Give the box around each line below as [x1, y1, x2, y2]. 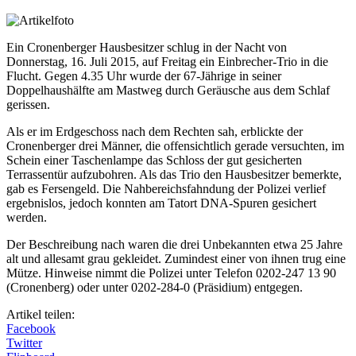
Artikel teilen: [6, 307, 75, 321]
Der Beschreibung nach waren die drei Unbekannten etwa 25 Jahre [6, 237, 342, 251]
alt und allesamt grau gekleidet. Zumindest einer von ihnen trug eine [6, 251, 346, 265]
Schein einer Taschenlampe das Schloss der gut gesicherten [6, 153, 302, 167]
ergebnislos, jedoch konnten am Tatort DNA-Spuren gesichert [6, 195, 316, 210]
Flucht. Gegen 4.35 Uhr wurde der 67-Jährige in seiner [6, 68, 281, 83]
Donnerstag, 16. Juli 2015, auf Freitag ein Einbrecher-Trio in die [6, 54, 328, 68]
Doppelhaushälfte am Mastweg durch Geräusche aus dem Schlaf [6, 83, 330, 97]
